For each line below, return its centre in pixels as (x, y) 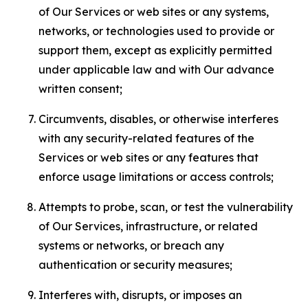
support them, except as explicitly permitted (155, 50)
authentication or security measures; (135, 265)
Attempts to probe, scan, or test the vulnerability (166, 207)
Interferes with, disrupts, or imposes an (140, 295)
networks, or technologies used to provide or (156, 31)
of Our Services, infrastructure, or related (148, 226)
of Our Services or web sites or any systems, (154, 12)
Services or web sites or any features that (148, 157)
